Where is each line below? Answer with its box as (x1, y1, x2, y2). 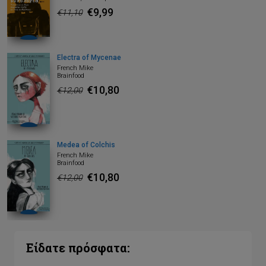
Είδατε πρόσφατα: (26, 240, 130, 255)
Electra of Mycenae (57, 53, 121, 62)
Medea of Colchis (57, 141, 115, 150)
